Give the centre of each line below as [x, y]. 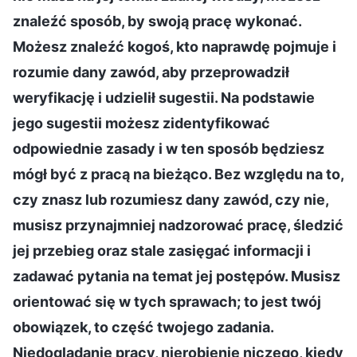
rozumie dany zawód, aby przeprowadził [151, 72]
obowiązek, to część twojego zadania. [143, 327]
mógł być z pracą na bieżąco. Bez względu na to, [178, 174]
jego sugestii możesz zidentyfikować [141, 123]
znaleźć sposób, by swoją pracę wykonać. [157, 21]
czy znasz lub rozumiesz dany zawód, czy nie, [171, 199]
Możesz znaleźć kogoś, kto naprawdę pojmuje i [175, 46]
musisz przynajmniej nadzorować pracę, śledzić [178, 225]
